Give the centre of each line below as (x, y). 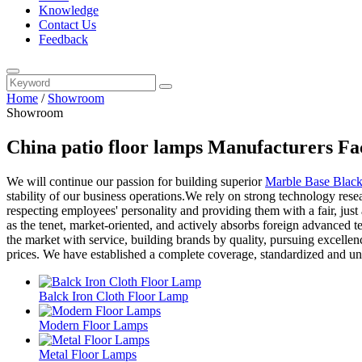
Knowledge (69, 10)
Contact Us (67, 25)
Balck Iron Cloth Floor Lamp (114, 296)
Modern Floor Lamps (93, 325)
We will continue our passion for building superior (136, 181)
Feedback (63, 39)
